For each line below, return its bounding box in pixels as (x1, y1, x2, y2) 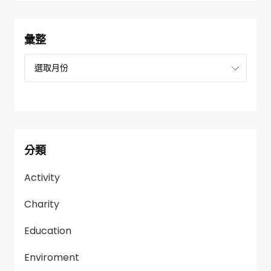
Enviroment (24, 250, 79, 264)
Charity (24, 197, 59, 211)
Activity (24, 171, 60, 184)
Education (24, 224, 71, 238)
